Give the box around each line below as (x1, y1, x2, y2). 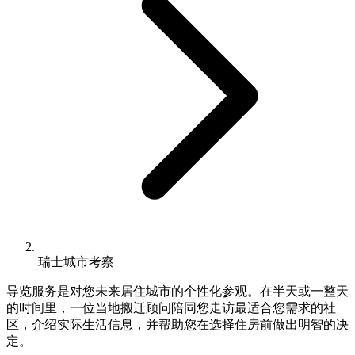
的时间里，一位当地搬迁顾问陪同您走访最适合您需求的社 (6, 300, 336, 315)
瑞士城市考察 (38, 254, 114, 269)
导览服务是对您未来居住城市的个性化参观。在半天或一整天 (6, 284, 349, 298)
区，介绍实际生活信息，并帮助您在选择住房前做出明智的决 (6, 317, 349, 331)
